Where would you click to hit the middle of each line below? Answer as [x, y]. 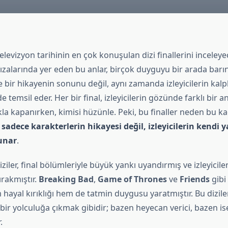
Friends [194, 179]
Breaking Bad [66, 179]
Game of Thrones [132, 179]
